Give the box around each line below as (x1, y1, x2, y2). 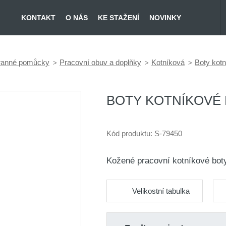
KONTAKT (21, 13, 55, 22)
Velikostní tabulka (132, 186, 190, 195)
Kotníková (151, 58, 185, 67)
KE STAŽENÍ (98, 13, 139, 22)
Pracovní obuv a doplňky (60, 58, 141, 67)
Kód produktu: (106, 129, 154, 138)
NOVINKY (149, 13, 181, 22)
